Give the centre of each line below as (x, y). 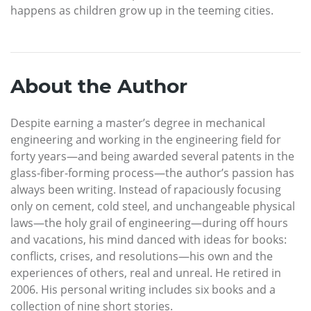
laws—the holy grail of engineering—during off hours (149, 223)
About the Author (99, 86)
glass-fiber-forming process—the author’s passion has (152, 173)
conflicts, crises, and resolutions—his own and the (142, 257)
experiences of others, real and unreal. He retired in (146, 273)
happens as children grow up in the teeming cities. (142, 11)
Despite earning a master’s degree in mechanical (138, 123)
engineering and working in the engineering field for (146, 140)
